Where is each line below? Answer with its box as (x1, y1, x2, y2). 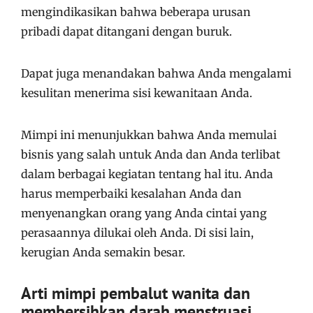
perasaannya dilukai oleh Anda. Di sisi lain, (21, 226, 254, 240)
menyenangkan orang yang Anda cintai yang (21, 206, 267, 220)
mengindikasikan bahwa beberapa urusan (21, 5, 251, 19)
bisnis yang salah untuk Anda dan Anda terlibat (21, 147, 280, 161)
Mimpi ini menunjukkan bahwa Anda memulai (21, 128, 277, 142)
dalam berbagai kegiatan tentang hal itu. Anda (21, 167, 273, 181)
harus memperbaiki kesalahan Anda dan (21, 187, 242, 201)
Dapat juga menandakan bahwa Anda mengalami (21, 66, 291, 80)
